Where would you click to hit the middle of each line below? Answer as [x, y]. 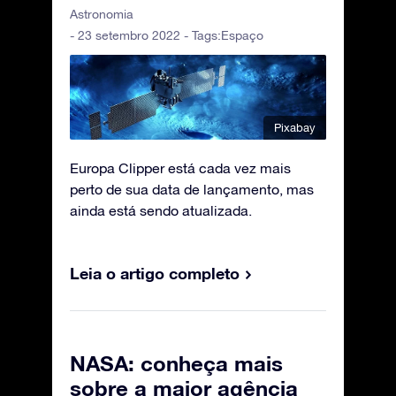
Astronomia [102, 15]
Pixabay [295, 127]
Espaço [242, 36]
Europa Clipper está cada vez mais [180, 168]
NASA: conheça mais [176, 363]
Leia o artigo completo [155, 273]
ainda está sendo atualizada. [161, 210]
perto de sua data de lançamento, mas [192, 189]
